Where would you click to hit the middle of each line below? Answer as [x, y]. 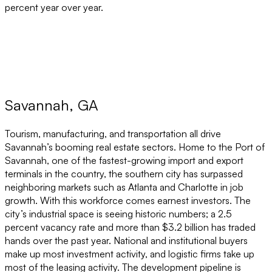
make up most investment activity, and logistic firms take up [130, 254]
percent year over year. [54, 8]
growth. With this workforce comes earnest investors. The [128, 200]
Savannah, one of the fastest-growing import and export [124, 160]
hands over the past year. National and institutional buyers [126, 240]
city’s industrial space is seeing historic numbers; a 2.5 [118, 214]
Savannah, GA [51, 105]
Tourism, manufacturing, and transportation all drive [113, 134]
